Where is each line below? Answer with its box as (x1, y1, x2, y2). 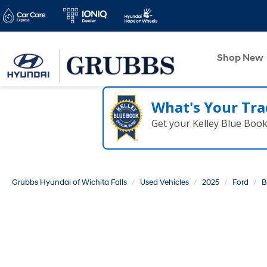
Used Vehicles (140, 178, 189, 187)
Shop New (217, 52, 263, 64)
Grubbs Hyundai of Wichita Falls (12, 178, 127, 187)
